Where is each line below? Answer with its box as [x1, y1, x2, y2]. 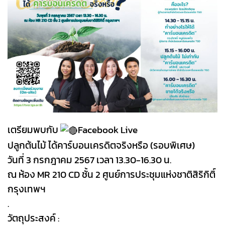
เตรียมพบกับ [8, 123, 60, 137]
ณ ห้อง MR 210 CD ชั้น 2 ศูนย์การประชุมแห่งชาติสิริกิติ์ [8, 167, 215, 182]
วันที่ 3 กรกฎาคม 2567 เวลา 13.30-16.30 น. [8, 153, 171, 167]
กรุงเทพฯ [8, 182, 46, 196]
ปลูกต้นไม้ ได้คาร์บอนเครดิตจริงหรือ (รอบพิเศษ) [8, 138, 195, 153]
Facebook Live [78, 123, 138, 137]
